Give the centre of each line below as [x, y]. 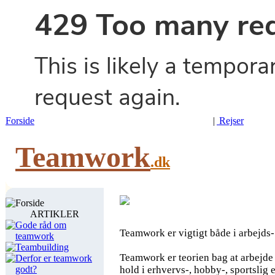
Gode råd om [41, 225]
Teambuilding [42, 247]
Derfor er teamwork [54, 258]
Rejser [230, 121]
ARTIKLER [55, 214]
